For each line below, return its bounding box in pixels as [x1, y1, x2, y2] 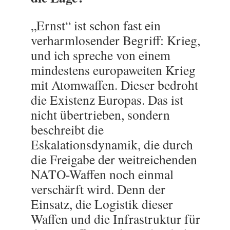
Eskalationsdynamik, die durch [31, 136, 193, 153]
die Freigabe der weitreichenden [31, 150, 197, 168]
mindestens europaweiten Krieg [31, 61, 196, 79]
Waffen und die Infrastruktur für [31, 210, 200, 227]
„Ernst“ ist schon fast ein [31, 16, 161, 34]
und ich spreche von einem [31, 46, 170, 64]
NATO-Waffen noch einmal [31, 165, 174, 183]
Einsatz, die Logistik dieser [31, 195, 173, 213]
